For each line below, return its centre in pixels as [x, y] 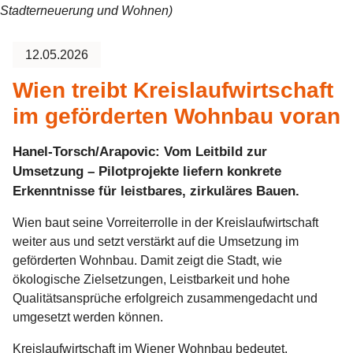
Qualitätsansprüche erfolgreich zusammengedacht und [165, 298]
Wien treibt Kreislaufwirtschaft [173, 90]
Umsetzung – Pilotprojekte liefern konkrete [147, 171]
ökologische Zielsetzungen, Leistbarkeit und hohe [151, 279]
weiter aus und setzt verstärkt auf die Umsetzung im [156, 241]
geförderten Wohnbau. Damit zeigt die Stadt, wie [147, 260]
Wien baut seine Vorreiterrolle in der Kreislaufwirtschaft [165, 222]
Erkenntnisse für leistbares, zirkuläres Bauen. [156, 191]
